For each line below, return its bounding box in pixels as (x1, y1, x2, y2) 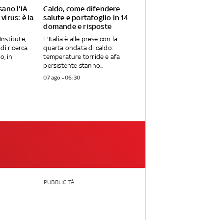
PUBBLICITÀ (43, 179, 74, 186)
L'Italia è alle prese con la (43, 35, 117, 43)
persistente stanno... (43, 62, 104, 70)
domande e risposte (43, 22, 111, 31)
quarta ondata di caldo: (43, 44, 113, 52)
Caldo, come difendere (43, 4, 120, 13)
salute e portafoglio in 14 (43, 13, 129, 22)
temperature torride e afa (43, 53, 120, 61)
